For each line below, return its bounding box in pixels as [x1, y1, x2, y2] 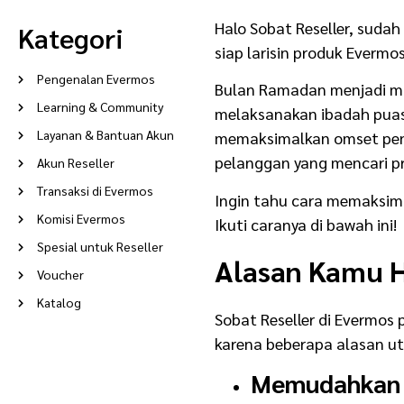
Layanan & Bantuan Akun [37, 125, 174, 142]
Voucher [37, 265, 84, 282]
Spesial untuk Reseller [37, 237, 163, 254]
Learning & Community [37, 97, 163, 115]
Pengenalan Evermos [37, 69, 155, 87]
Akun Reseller [37, 153, 115, 170]
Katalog [37, 293, 81, 310]
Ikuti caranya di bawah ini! [215, 213, 397, 234]
